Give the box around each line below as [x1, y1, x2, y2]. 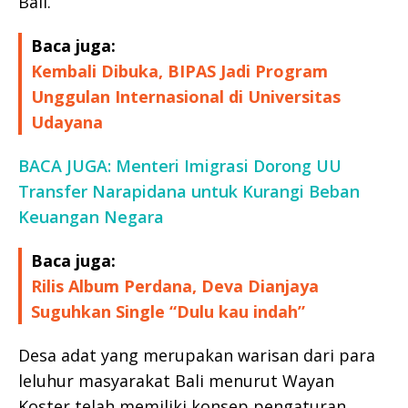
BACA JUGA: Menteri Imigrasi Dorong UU [18, 154, 342, 177]
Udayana [31, 110, 103, 133]
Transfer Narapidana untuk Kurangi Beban [18, 179, 360, 202]
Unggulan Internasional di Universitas [31, 85, 341, 107]
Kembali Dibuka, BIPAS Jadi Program [31, 59, 328, 82]
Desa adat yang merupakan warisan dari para [18, 343, 375, 366]
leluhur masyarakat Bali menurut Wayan [18, 369, 334, 392]
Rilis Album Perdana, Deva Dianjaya [31, 274, 319, 297]
